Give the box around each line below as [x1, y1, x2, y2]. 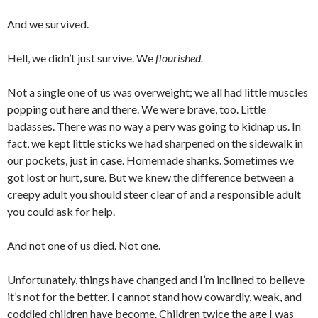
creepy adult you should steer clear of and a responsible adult [7, 187, 301, 202]
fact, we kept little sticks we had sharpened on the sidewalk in [7, 136, 303, 150]
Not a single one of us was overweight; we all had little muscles [7, 85, 308, 99]
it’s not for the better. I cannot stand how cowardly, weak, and [7, 290, 302, 304]
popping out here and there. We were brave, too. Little [7, 102, 266, 116]
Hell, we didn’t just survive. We [7, 51, 155, 65]
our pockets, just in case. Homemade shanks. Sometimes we [7, 153, 294, 168]
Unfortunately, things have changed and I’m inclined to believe [7, 273, 305, 287]
